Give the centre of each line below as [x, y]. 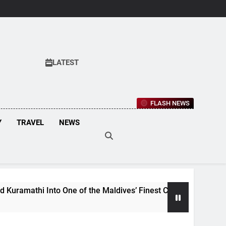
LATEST [66, 62]
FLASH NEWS [170, 103]
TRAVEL [30, 122]
